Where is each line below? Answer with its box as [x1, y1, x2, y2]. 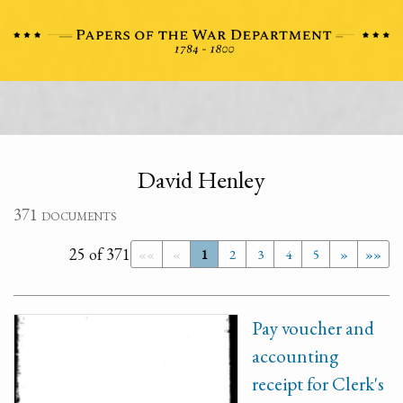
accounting [252, 344, 338, 368]
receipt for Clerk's [252, 372, 384, 396]
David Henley [138, 164, 265, 195]
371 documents [13, 204, 117, 225]
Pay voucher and [252, 316, 374, 340]
